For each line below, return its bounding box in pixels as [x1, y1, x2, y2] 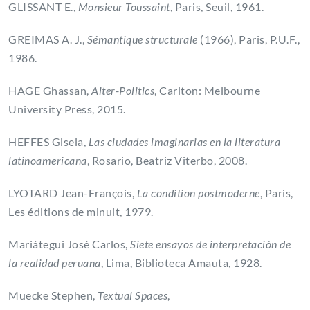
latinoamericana [8, 154, 87, 167]
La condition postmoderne [136, 186, 260, 200]
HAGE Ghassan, [8, 84, 91, 98]
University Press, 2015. [8, 102, 131, 116]
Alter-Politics [91, 84, 154, 98]
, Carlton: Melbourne [154, 84, 260, 98]
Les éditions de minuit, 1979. [8, 205, 156, 219]
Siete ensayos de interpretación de [130, 237, 291, 251]
